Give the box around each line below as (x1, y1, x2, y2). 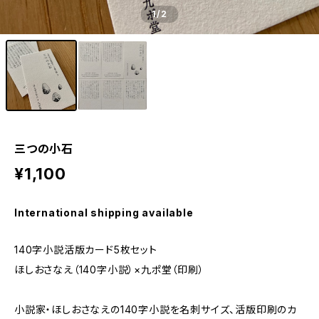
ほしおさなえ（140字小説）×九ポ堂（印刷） (14, 263, 204, 276)
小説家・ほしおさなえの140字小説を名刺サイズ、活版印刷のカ (14, 303, 297, 315)
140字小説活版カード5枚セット (14, 244, 157, 256)
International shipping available (14, 206, 194, 219)
